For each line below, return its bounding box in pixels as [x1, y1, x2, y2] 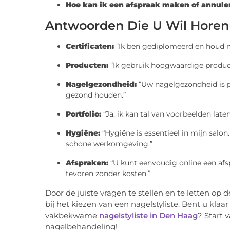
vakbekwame [45, 210, 99, 221]
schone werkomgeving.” [66, 139, 152, 149]
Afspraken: [66, 158, 108, 168]
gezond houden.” [66, 90, 126, 100]
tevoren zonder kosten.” [66, 169, 150, 179]
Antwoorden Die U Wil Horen [45, 18, 229, 33]
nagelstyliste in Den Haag [99, 210, 198, 221]
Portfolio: [66, 109, 101, 119]
